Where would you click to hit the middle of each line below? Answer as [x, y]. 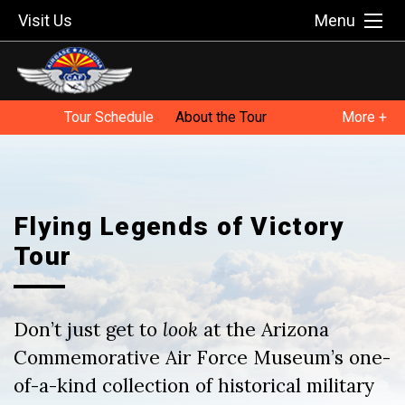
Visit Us [45, 20]
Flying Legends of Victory [179, 226]
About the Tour [221, 117]
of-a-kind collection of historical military [194, 386]
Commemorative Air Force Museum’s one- [202, 358]
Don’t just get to [88, 330]
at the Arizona [264, 330]
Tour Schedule [109, 117]
